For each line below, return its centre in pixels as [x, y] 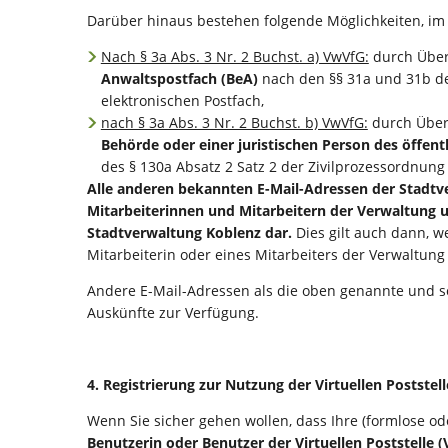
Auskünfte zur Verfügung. [173, 312]
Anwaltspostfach [159, 78]
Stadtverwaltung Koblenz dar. [189, 232]
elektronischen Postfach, [182, 100]
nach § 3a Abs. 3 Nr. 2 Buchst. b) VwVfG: [234, 122]
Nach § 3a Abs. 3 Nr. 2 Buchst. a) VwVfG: [234, 56]
